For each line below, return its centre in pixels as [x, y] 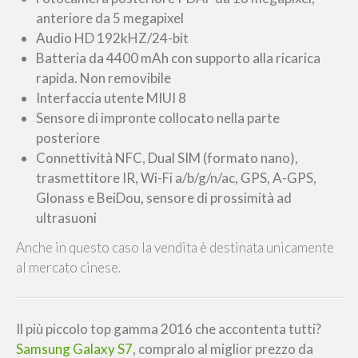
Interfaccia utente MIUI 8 [111, 97]
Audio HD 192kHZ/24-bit [112, 38]
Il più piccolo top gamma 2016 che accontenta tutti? [169, 329]
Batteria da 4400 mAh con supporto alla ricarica [178, 58]
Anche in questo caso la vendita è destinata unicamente [175, 248]
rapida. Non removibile [103, 78]
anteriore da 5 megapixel [110, 18]
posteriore [68, 137]
